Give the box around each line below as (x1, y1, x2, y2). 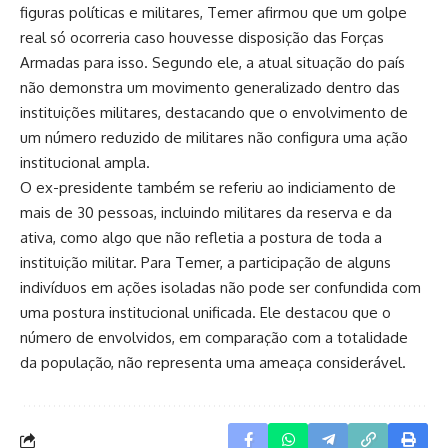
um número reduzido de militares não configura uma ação (20, 128, 408, 148)
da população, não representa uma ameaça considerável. (20, 353, 406, 373)
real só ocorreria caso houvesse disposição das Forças (20, 28, 384, 48)
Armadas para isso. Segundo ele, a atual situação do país (20, 53, 405, 73)
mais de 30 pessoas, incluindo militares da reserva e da (20, 203, 392, 223)
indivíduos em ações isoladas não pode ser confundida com (20, 278, 421, 298)
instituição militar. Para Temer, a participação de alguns (20, 253, 391, 273)
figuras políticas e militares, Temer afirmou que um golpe (20, 3, 407, 23)
